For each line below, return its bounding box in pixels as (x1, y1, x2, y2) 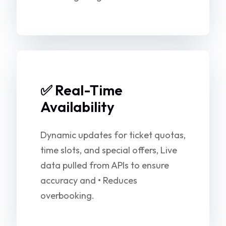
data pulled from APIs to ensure (40, 159, 169, 171)
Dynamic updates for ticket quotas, (40, 129, 186, 141)
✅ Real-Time (40, 81, 123, 99)
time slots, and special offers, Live (40, 144, 177, 156)
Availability (40, 98, 115, 116)
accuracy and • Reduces (40, 175, 137, 186)
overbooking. (40, 190, 94, 201)
